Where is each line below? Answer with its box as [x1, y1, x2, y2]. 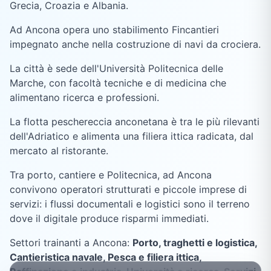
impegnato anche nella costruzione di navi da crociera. [10, 38, 261, 51]
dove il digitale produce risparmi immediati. [10, 212, 209, 225]
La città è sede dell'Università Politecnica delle [10, 62, 223, 75]
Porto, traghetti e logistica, [132, 237, 257, 249]
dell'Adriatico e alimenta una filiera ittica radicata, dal [10, 130, 253, 143]
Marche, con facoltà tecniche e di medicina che [10, 77, 226, 90]
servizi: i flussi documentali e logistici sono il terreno [10, 198, 250, 211]
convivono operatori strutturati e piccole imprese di [10, 183, 247, 196]
